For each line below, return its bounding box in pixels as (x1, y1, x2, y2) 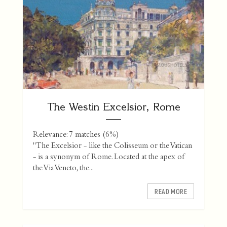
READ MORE (155, 187, 187, 196)
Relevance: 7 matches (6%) (33, 131, 119, 140)
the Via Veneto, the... (33, 165, 94, 173)
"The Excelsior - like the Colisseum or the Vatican (33, 142, 192, 151)
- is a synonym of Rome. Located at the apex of (33, 154, 184, 162)
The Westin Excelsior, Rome (47, 100, 180, 113)
